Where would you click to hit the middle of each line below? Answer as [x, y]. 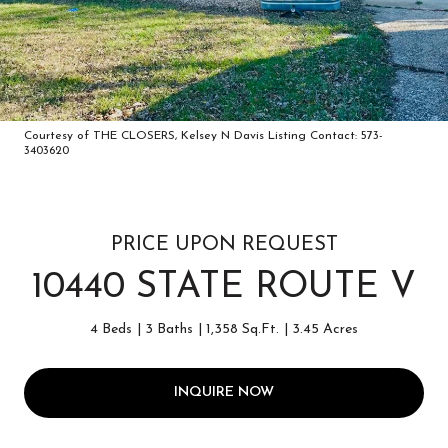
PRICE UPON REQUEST [224, 245]
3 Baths [169, 329]
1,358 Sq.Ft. [242, 329]
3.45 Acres [325, 329]
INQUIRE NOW [224, 392]
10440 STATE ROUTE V [224, 288]
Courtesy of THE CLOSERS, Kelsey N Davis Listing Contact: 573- [203, 136]
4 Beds [111, 329]
